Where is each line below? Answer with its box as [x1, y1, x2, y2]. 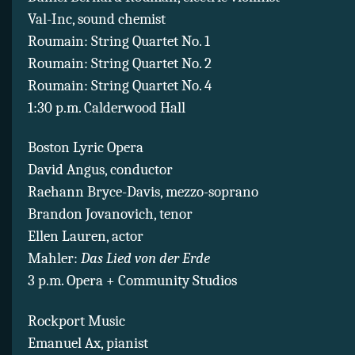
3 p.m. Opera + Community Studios [28, 272, 237, 290]
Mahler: [28, 250, 81, 268]
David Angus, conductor [28, 161, 173, 179]
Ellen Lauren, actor [28, 227, 143, 246]
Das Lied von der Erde [81, 250, 210, 268]
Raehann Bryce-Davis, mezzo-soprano [28, 183, 258, 201]
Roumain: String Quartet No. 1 [28, 32, 210, 50]
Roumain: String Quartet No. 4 [28, 76, 212, 94]
